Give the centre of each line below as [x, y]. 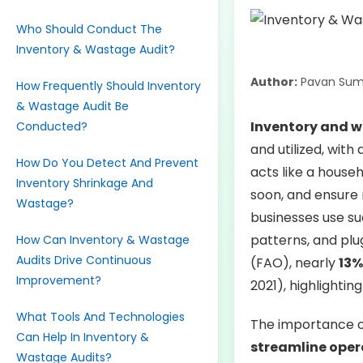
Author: [273, 82]
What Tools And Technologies [100, 317]
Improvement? [59, 280]
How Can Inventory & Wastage [103, 240]
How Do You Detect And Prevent [107, 163]
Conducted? [52, 126]
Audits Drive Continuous [84, 260]
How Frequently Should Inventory [109, 86]
